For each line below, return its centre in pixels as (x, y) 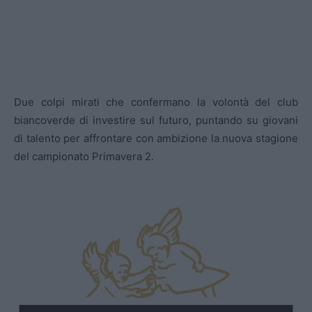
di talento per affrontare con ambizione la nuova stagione (156, 138)
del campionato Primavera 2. (84, 156)
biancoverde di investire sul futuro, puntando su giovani (156, 120)
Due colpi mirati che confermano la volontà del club (156, 102)
